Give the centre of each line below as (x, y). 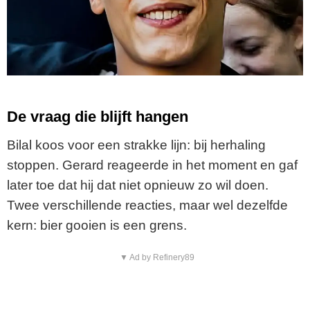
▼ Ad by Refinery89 (157, 257)
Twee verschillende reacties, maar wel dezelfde (147, 205)
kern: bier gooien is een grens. (97, 225)
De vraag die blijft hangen (98, 117)
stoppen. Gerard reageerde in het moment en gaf (152, 165)
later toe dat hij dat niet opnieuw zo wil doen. (138, 185)
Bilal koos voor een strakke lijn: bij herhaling (136, 145)
